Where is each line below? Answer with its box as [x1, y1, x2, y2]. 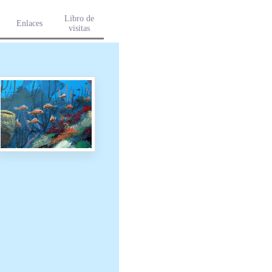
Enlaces [16, 19, 42, 28]
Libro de [64, 14, 94, 23]
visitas [68, 24, 90, 33]
